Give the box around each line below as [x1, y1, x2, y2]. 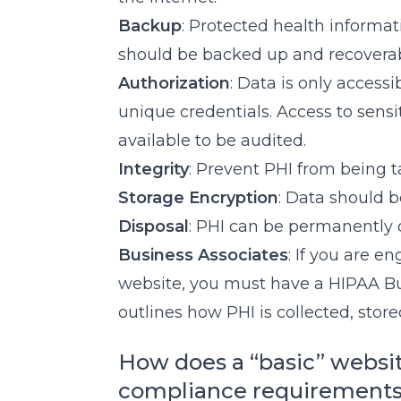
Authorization [118, 73, 230, 93]
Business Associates [118, 244, 288, 265]
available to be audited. [118, 130, 306, 150]
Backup [118, 15, 182, 36]
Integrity [118, 158, 189, 179]
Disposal [118, 216, 189, 236]
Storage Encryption [118, 187, 278, 208]
